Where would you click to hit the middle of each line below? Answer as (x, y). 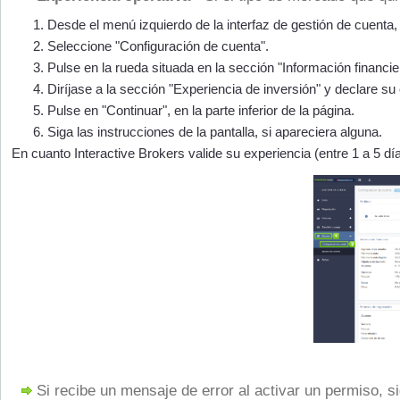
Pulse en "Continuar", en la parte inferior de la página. (201, 110)
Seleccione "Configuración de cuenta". (158, 46)
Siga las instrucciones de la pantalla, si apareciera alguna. (215, 132)
